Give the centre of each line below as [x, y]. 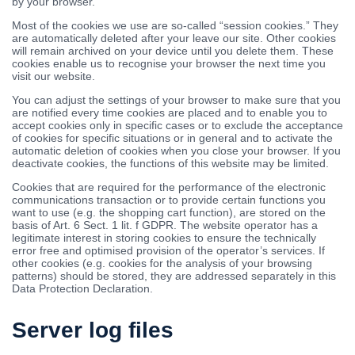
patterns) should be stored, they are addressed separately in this [174, 276]
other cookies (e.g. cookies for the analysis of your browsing [162, 263]
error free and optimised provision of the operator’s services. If [168, 250]
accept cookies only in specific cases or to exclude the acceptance [177, 125]
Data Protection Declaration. [82, 288]
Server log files [93, 330]
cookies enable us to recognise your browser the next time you [169, 63]
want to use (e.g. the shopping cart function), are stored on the [169, 212]
